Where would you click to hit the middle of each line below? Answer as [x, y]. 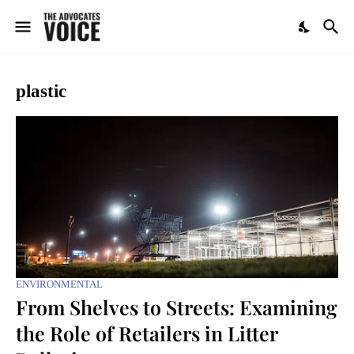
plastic [41, 91]
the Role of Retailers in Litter [147, 333]
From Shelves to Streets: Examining [177, 307]
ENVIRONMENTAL [59, 284]
